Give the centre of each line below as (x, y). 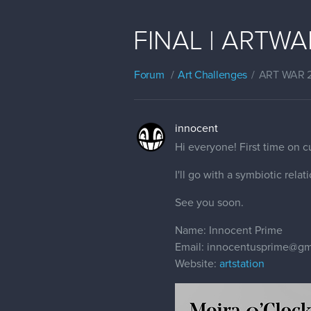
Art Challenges (213, 75)
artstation (242, 264)
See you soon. (209, 203)
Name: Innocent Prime (229, 230)
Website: (197, 264)
